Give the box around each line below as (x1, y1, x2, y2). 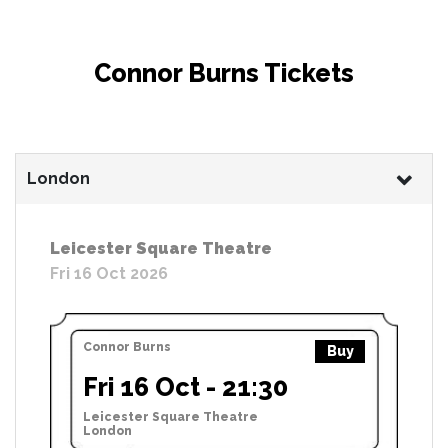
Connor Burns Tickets (94, 57, 354, 88)
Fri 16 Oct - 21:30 (83, 371, 288, 402)
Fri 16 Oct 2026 (50, 263, 168, 283)
